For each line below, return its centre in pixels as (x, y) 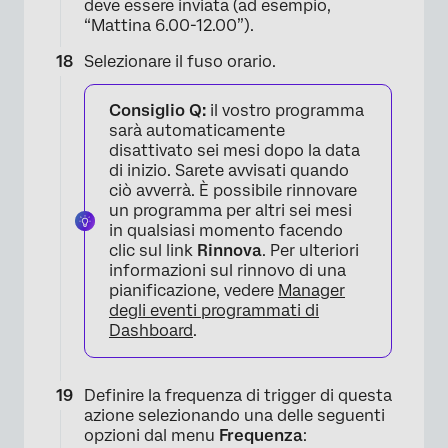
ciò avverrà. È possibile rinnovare (233, 191)
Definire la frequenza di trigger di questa (238, 396)
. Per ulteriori (310, 251)
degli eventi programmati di (214, 311)
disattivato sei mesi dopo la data (234, 151)
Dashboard (151, 331)
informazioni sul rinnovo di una (227, 271)
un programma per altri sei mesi (230, 211)
